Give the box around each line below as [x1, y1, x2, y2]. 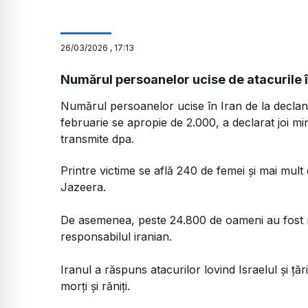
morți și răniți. [60, 279, 130, 294]
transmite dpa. [60, 131, 134, 146]
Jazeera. [60, 180, 106, 195]
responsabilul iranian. [60, 230, 172, 244]
